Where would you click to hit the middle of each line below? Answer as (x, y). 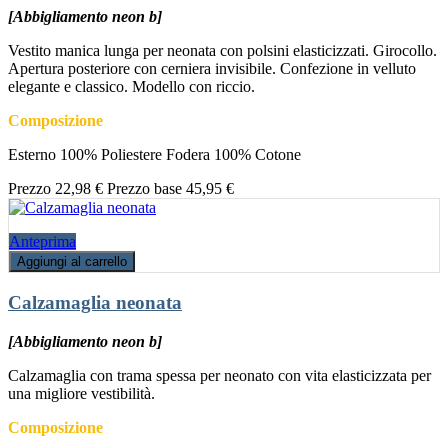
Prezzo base (144, 189)
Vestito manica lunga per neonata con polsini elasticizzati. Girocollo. (222, 51)
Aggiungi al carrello (72, 262)
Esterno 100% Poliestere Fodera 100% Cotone (154, 155)
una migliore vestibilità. (81, 393)
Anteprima (42, 242)
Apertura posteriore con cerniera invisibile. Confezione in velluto (212, 69)
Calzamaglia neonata (95, 303)
